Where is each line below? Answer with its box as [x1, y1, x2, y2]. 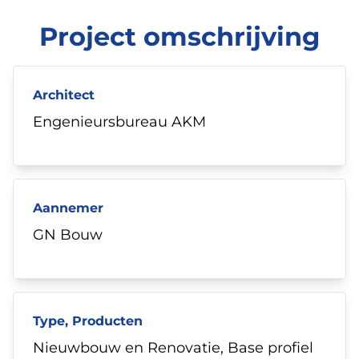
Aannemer [33, 200, 103, 216]
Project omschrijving [39, 20, 320, 52]
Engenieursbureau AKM [33, 112, 206, 131]
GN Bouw [33, 225, 103, 244]
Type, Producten [33, 313, 143, 329]
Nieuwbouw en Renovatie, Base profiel [33, 338, 313, 357]
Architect [33, 87, 95, 103]
